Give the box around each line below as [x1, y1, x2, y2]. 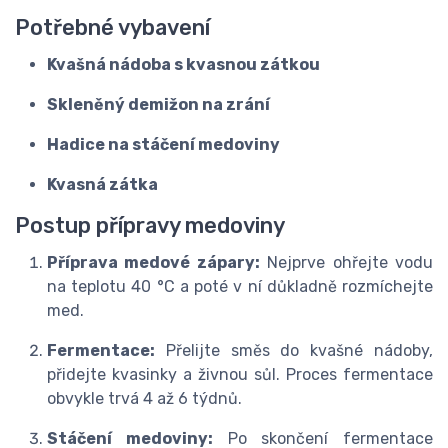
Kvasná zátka [47, 175, 158, 194]
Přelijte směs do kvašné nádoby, [155, 341, 433, 360]
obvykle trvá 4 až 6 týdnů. [47, 389, 242, 408]
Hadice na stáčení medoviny [47, 135, 280, 154]
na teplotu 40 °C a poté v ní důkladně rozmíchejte [47, 277, 433, 296]
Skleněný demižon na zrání [47, 95, 270, 114]
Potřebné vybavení [15, 15, 210, 40]
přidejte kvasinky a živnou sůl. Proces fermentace [47, 365, 433, 384]
